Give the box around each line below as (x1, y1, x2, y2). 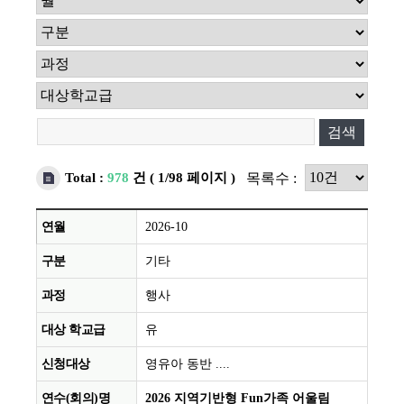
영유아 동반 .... (145, 357, 230, 372)
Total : (65, 170, 107, 186)
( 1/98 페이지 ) (150, 170, 235, 186)
